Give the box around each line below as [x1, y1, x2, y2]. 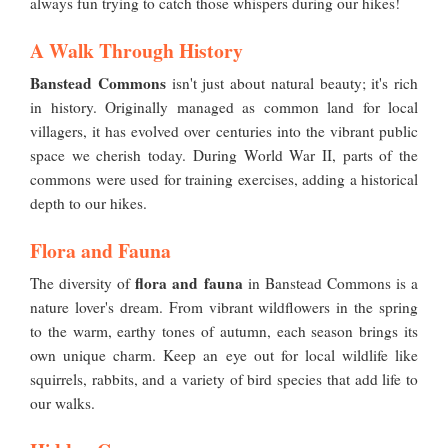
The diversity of [30, 273, 136, 294]
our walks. [30, 393, 95, 414]
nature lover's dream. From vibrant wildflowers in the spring [30, 297, 418, 318]
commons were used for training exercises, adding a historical [30, 169, 418, 190]
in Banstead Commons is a [242, 273, 419, 294]
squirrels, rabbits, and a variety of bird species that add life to [30, 369, 418, 390]
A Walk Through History [30, 36, 243, 66]
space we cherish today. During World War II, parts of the [30, 145, 418, 166]
